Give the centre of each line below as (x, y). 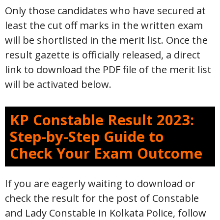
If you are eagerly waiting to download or (100, 183)
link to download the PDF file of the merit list (108, 69)
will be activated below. (58, 84)
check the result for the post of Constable (102, 198)
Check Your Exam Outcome (106, 153)
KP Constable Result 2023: (102, 120)
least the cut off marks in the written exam (104, 25)
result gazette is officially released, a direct (103, 55)
